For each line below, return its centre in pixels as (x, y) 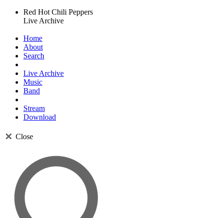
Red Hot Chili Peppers (58, 12)
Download (40, 117)
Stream (34, 108)
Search (34, 56)
